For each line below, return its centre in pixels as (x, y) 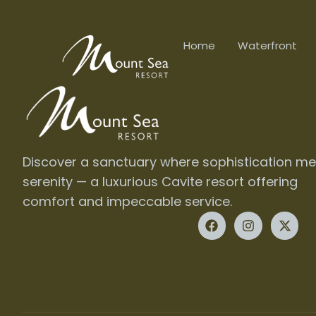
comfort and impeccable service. (127, 201)
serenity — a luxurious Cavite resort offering (160, 182)
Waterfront (267, 45)
